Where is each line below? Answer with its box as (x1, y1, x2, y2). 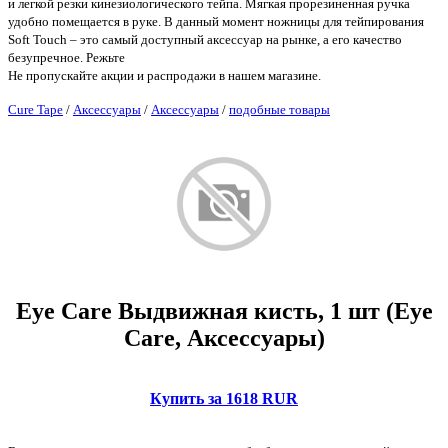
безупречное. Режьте (8, 50, 125, 66)
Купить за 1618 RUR (150, 389, 298, 407)
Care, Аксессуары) (123, 325, 325, 352)
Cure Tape (8, 102, 63, 118)
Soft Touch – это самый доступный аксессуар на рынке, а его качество (8, 32, 402, 48)
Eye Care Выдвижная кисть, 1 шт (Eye (15, 298, 433, 325)
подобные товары (229, 102, 330, 118)
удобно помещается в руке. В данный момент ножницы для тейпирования (8, 14, 424, 30)
